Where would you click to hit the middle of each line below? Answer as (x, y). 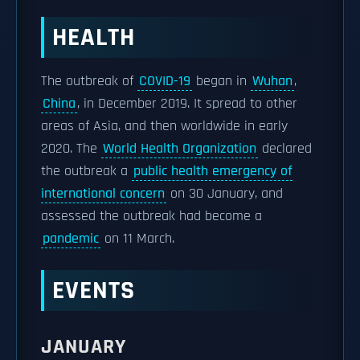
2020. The (71, 149)
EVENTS (94, 290)
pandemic (71, 239)
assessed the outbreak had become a (151, 216)
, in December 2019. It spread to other (187, 104)
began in (221, 81)
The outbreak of (89, 81)
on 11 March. (137, 239)
